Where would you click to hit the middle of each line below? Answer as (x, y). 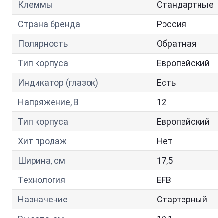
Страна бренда (49, 24)
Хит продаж (42, 141)
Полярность (43, 44)
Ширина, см (42, 160)
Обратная (177, 44)
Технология (42, 180)
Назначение (43, 199)
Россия (172, 24)
